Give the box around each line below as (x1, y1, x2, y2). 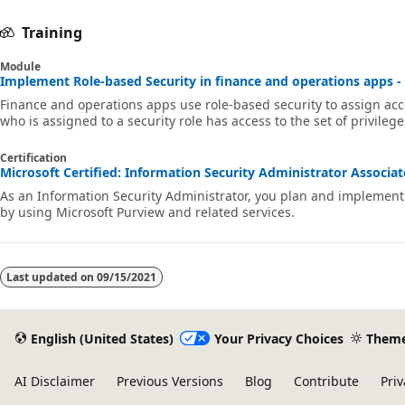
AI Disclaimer (14, 372, 95, 390)
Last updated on (6, 268, 97, 285)
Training (22, 22, 82, 42)
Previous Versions (117, 372, 223, 390)
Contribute (294, 372, 359, 390)
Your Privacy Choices (213, 329, 344, 347)
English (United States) (30, 329, 174, 347)
